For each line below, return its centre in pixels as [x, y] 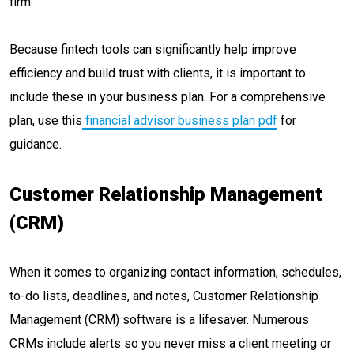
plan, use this [46, 121]
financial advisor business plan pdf [180, 121]
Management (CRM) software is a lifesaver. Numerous [159, 320]
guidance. [36, 144]
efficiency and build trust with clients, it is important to [158, 73]
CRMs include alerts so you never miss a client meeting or [170, 343]
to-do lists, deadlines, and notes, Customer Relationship [164, 296]
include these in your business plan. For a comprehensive [168, 97]
